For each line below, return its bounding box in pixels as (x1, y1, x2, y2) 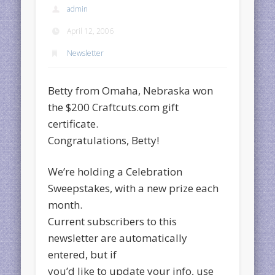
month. (48, 197, 83, 212)
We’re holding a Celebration (48, 164, 183, 179)
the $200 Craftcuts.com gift (48, 99, 179, 114)
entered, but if (48, 247, 117, 261)
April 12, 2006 (67, 25, 114, 36)
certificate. (48, 116, 99, 131)
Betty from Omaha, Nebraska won (48, 83, 214, 98)
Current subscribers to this (48, 214, 177, 228)
